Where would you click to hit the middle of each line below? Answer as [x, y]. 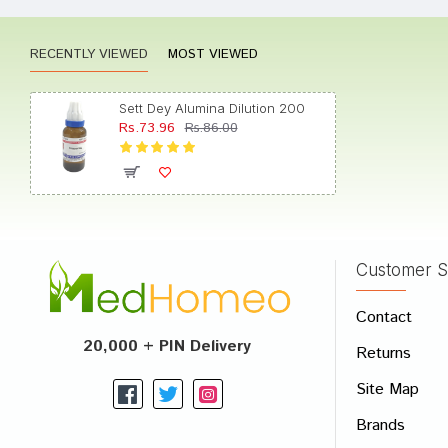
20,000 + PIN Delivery [167, 346]
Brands [380, 425]
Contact [384, 317]
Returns [383, 353]
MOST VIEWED [213, 54]
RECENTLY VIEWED [89, 54]
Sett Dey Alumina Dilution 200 [211, 108]
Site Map [387, 389]
